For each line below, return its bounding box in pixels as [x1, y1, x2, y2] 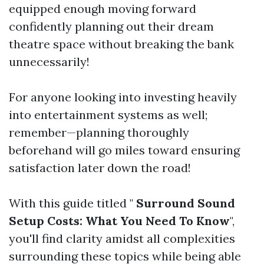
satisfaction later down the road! [9, 160, 191, 175]
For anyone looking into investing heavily [9, 90, 237, 104]
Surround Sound [133, 196, 235, 210]
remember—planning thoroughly [9, 125, 189, 140]
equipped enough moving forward [9, 1, 196, 16]
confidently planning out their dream [9, 19, 214, 34]
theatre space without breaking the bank [9, 37, 234, 51]
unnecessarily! [9, 54, 90, 69]
